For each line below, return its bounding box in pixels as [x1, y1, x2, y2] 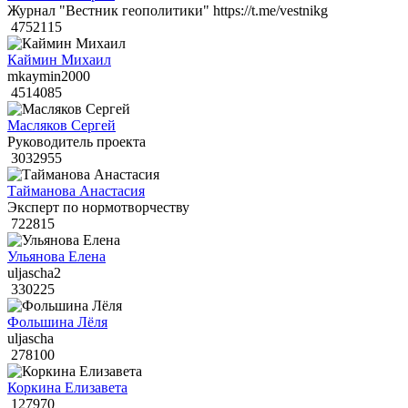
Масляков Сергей [7, 117, 116, 134]
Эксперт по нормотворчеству [7, 199, 189, 216]
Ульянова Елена [7, 249, 106, 265]
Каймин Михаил [7, 52, 111, 68]
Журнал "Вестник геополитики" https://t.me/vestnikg [7, 3, 328, 19]
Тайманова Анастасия [7, 183, 145, 199]
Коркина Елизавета [7, 380, 127, 396]
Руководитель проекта [7, 134, 146, 150]
